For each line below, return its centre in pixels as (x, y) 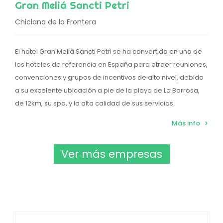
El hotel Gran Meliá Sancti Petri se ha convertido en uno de (109, 52)
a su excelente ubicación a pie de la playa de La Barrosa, (107, 91)
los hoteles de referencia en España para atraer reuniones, (111, 65)
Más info (186, 123)
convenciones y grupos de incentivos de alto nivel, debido (109, 78)
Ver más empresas (111, 154)
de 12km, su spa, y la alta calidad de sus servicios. (95, 104)
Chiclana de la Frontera (56, 22)
